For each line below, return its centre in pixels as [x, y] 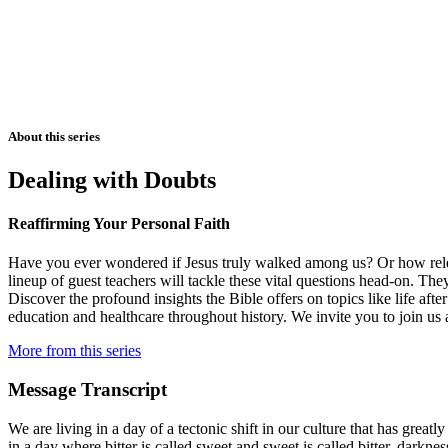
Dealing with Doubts [112, 179]
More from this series [74, 351]
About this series [54, 136]
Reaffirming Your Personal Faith [119, 223]
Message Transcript [87, 389]
